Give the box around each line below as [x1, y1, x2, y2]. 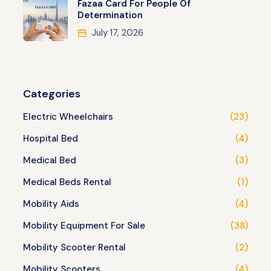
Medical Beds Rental [23, 176, 111, 189]
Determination [77, 8, 143, 21]
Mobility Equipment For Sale [23, 220, 145, 232]
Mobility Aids [23, 198, 79, 211]
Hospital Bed [23, 132, 78, 145]
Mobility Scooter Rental [23, 241, 126, 254]
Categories [23, 87, 80, 102]
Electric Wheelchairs [23, 111, 113, 123]
